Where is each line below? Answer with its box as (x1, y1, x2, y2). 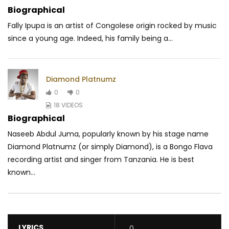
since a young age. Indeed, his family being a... (8, 33, 173, 44)
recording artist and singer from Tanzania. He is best (8, 154, 194, 165)
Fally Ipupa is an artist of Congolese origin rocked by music (8, 20, 217, 31)
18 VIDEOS (54, 100, 83, 109)
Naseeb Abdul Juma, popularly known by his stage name (8, 129, 209, 140)
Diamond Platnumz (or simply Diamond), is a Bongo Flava (8, 142, 213, 152)
